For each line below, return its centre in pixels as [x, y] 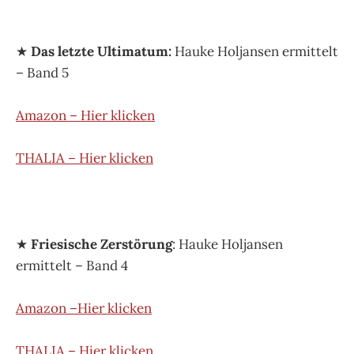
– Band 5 [42, 72]
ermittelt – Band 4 [72, 265]
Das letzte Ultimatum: [103, 51]
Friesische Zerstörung [102, 244]
